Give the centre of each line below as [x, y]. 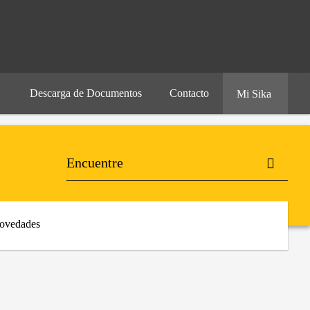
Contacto [189, 93]
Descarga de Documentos [86, 93]
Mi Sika [255, 94]
